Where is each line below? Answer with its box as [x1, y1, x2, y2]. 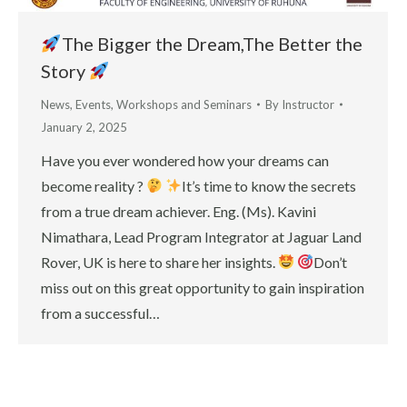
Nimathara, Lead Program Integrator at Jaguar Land [41, 227, 362, 245]
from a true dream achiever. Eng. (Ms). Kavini [41, 202, 316, 220]
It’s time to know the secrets [182, 176, 357, 194]
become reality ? [41, 176, 146, 194]
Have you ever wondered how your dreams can [41, 151, 329, 169]
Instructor [282, 96, 334, 112]
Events [75, 96, 111, 112]
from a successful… [41, 303, 160, 322]
